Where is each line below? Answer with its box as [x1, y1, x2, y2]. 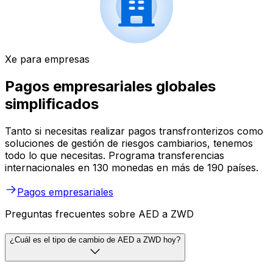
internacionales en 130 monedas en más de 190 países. [5, 161, 258, 174]
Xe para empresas [5, 53, 90, 66]
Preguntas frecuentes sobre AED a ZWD [5, 208, 194, 221]
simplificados [5, 95, 99, 113]
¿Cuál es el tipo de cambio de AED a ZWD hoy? [10, 235, 180, 244]
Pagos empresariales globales [5, 77, 216, 96]
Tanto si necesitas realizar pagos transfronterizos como [5, 125, 263, 138]
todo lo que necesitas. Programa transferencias [5, 149, 224, 162]
